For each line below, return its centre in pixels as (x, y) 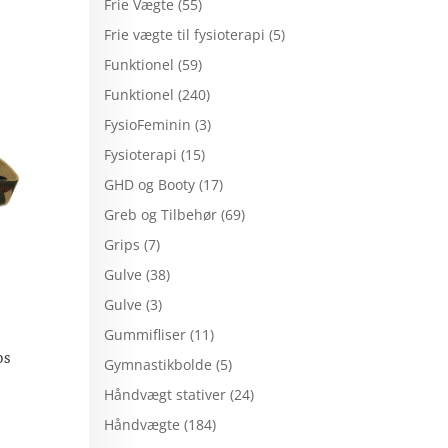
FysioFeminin (148, 124)
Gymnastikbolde (158, 364)
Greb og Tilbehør (161, 214)
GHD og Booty (150, 184)
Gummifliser (145, 334)
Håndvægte (142, 424)
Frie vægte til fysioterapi (185, 34)
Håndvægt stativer (165, 394)
